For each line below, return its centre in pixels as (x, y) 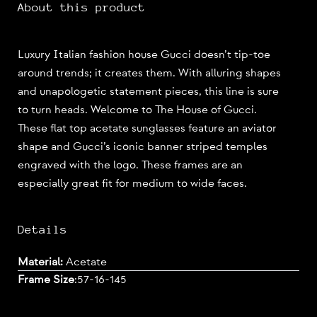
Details (42, 229)
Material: (42, 262)
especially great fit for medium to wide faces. (132, 183)
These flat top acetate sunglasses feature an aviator (147, 128)
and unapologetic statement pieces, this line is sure (148, 91)
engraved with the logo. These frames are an (130, 165)
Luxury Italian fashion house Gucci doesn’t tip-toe (144, 54)
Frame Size (46, 280)
